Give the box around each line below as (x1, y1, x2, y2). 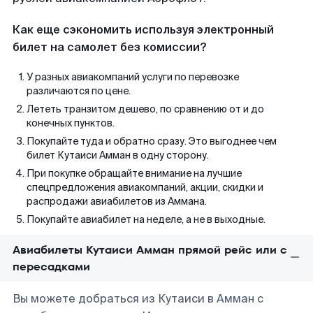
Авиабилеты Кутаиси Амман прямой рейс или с (13, 242, 287, 258)
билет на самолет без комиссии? (13, 40, 206, 54)
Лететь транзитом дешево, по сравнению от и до (27, 103, 264, 115)
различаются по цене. (27, 85, 131, 97)
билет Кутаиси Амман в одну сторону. (27, 149, 209, 161)
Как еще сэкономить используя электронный (13, 22, 274, 37)
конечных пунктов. (27, 117, 115, 129)
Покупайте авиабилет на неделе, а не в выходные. (27, 213, 265, 226)
